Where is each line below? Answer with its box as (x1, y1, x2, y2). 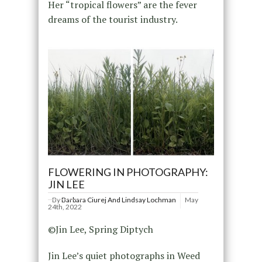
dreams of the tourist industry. (47, 13, 178, 26)
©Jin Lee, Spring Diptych (47, 222, 153, 236)
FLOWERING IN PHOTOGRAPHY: (47, 165, 208, 178)
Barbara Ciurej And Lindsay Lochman (61, 195, 176, 204)
